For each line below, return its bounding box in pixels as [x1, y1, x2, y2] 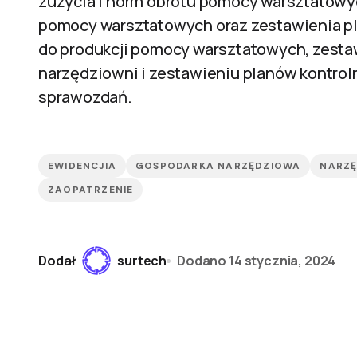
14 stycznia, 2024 [228, 251, 336, 269]
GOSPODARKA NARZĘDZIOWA [135, 159, 301, 172]
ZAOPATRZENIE [48, 183, 134, 196]
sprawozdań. [38, 86, 132, 108]
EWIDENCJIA [48, 159, 116, 172]
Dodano [177, 251, 227, 269]
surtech [117, 251, 167, 269]
